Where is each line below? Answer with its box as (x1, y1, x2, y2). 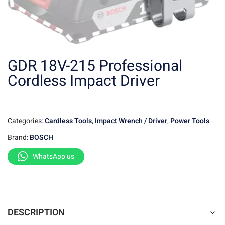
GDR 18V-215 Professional (8, 55, 182, 77)
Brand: (8, 132, 30, 143)
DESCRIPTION (8, 206, 65, 220)
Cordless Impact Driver (8, 70, 160, 92)
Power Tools (170, 115, 209, 126)
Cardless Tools (45, 115, 92, 126)
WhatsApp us (33, 151, 74, 162)
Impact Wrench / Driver (95, 115, 167, 126)
